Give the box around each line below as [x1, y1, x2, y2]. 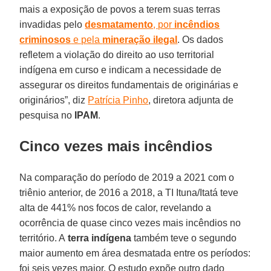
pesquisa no [19, 109, 73, 120]
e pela [71, 34, 103, 45]
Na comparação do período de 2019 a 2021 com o [19, 172, 235, 183]
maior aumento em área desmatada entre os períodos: [19, 247, 251, 258]
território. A [19, 232, 66, 243]
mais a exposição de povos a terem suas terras [19, 4, 221, 15]
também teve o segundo [131, 232, 237, 243]
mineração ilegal [102, 34, 178, 45]
